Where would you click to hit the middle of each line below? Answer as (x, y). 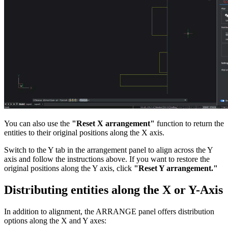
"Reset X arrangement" (113, 124)
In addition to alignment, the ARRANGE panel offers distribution (109, 211)
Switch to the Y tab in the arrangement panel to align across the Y (108, 150)
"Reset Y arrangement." (176, 168)
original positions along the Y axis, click (69, 168)
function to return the (189, 124)
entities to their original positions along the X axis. (84, 133)
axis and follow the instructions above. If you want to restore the (107, 159)
